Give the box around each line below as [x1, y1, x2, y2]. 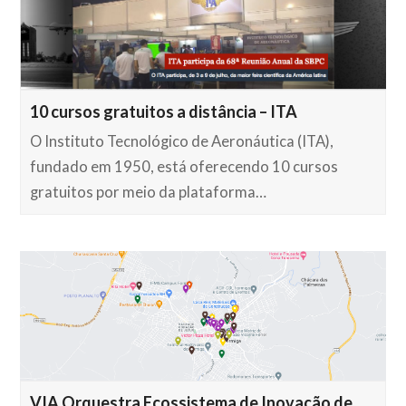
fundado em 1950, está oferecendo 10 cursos [30, 158, 339, 177]
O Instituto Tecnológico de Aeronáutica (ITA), [30, 132, 334, 151]
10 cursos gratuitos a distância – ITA [30, 101, 298, 122]
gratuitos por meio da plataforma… [30, 183, 267, 202]
